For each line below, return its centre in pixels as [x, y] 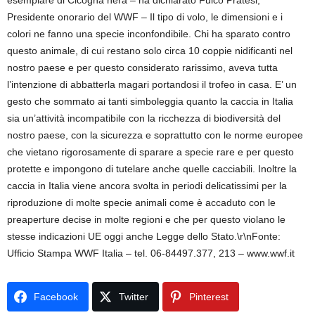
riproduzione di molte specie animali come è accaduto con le [141, 202]
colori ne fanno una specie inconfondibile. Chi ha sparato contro [149, 34]
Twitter [134, 297]
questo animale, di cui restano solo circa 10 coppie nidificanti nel [150, 51]
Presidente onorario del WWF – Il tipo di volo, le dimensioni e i [145, 17]
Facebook [56, 297]
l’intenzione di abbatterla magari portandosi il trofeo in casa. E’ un [152, 84]
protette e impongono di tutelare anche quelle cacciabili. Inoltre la [152, 169]
